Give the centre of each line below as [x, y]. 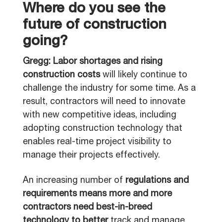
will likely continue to [144, 75]
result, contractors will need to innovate [104, 102]
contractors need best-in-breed [87, 208]
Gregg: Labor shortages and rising [93, 62]
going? [45, 42]
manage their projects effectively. [93, 156]
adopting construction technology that [103, 129]
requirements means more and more [97, 194]
